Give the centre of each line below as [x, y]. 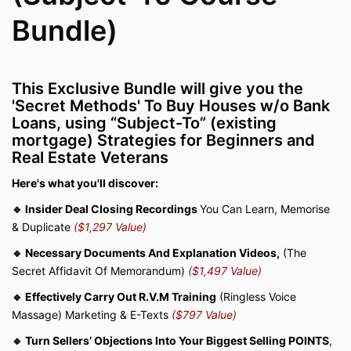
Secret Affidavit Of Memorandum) [100, 271]
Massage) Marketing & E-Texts [92, 315]
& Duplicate [43, 227]
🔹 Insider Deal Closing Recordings [106, 209]
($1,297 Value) [110, 227]
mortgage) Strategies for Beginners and [163, 141]
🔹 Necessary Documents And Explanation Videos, [146, 253]
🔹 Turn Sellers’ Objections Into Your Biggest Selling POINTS [170, 341]
